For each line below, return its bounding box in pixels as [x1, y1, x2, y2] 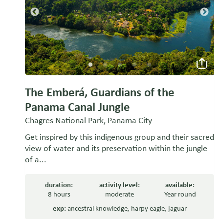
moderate [105, 190, 134, 199]
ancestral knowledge [67, 204, 128, 213]
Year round [164, 190, 196, 199]
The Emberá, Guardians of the [25, 85, 175, 100]
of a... [25, 154, 46, 165]
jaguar [168, 204, 187, 213]
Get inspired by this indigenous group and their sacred [25, 131, 214, 143]
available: [165, 180, 195, 190]
